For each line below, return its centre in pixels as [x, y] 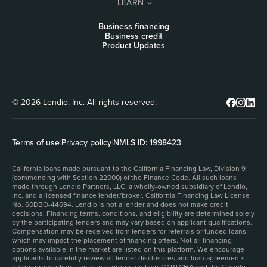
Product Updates [133, 46]
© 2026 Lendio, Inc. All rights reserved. [84, 102]
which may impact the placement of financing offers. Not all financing [122, 240]
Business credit [133, 36]
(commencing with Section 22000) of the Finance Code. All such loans [124, 178]
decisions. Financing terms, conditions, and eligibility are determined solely [133, 213]
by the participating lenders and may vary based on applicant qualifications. [132, 222]
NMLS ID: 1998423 [147, 143]
